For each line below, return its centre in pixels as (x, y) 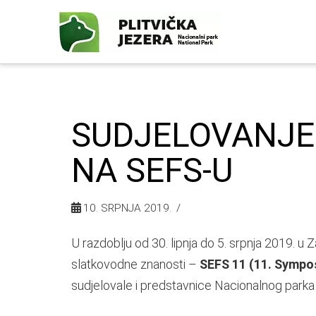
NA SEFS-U (152, 170)
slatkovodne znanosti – (135, 264)
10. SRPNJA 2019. (126, 208)
